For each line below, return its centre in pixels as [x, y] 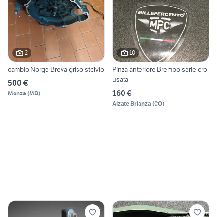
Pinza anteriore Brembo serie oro [160, 69]
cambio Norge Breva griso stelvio [56, 69]
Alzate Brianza [132, 103]
